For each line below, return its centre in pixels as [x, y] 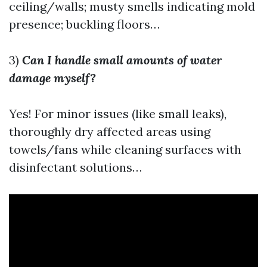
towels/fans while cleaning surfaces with [125, 149]
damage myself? [52, 78]
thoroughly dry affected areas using [110, 131]
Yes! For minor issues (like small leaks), [118, 114]
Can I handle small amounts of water [122, 60]
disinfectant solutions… [75, 167]
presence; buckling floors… [84, 24]
